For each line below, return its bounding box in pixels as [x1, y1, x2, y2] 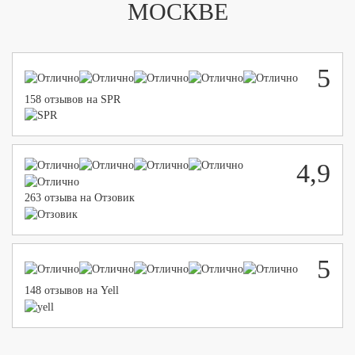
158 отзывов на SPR [25, 93, 120, 105]
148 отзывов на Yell [25, 284, 119, 296]
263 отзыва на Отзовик [25, 191, 135, 204]
